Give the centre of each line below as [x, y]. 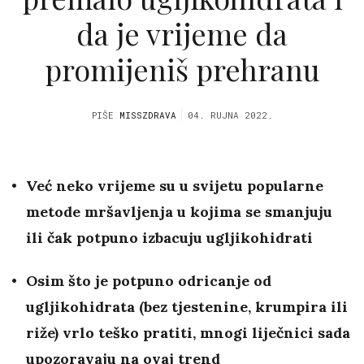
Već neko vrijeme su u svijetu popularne [175, 186]
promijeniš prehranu [182, 69]
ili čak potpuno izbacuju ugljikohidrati [169, 238]
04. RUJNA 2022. [230, 115]
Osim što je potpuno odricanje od [149, 281]
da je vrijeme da [182, 33]
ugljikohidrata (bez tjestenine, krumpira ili [187, 307]
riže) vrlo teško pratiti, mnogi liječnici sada [188, 333]
